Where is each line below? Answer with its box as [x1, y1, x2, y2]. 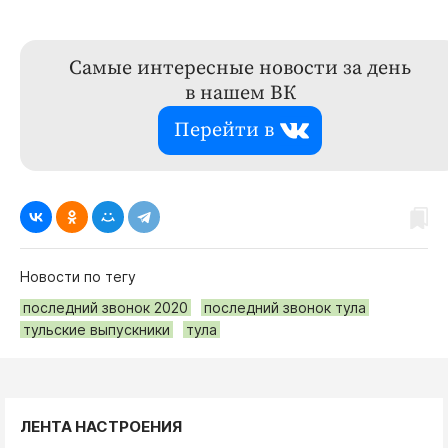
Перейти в [174, 118, 274, 144]
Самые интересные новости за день [69, 56, 411, 82]
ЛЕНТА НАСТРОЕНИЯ [20, 417, 182, 437]
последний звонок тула [204, 299, 366, 317]
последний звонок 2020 [23, 299, 188, 317]
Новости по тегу [20, 268, 136, 286]
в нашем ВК [184, 81, 296, 107]
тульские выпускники [23, 321, 170, 339]
